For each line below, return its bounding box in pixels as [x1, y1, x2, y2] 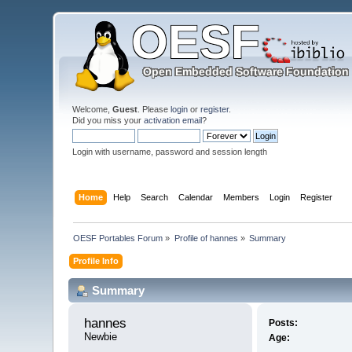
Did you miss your [72, 115, 145, 125]
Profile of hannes [174, 233, 238, 243]
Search [140, 192, 168, 202]
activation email [144, 115, 203, 125]
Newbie [84, 331, 118, 343]
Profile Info [73, 255, 119, 266]
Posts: [268, 317, 298, 329]
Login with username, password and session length [72, 147, 268, 156]
